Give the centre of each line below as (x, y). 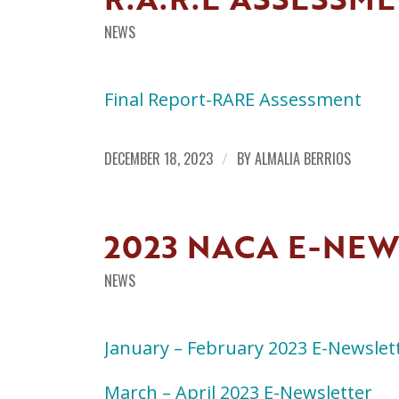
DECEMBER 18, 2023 (159, 159)
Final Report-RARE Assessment (233, 100)
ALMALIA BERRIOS (303, 159)
